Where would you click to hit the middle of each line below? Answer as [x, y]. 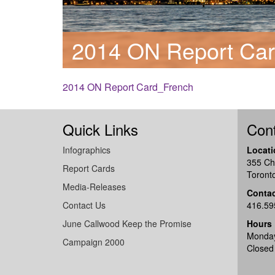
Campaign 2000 [94, 242]
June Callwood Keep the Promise [127, 223]
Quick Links [100, 129]
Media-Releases [94, 187]
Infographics [87, 150]
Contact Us [84, 205]
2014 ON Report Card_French [128, 87]
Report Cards [89, 168]
